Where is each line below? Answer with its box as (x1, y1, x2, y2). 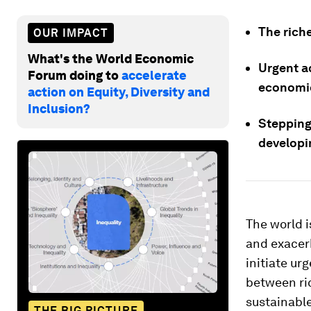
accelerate (121, 67, 187, 83)
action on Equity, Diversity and (28, 84, 210, 99)
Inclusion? (28, 101, 90, 116)
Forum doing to (28, 67, 121, 83)
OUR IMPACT (33, 26, 108, 40)
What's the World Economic (28, 51, 194, 66)
